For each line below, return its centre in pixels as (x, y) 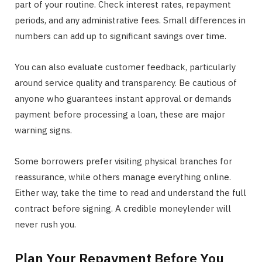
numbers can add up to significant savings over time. (120, 36)
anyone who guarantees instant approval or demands (123, 98)
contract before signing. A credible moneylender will (123, 208)
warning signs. (43, 130)
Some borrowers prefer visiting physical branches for (123, 161)
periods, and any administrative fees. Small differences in (130, 20)
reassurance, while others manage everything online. (123, 177)
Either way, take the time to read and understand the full (130, 192)
